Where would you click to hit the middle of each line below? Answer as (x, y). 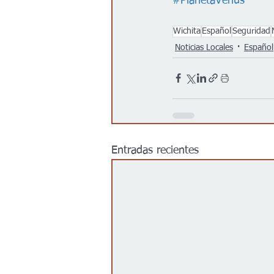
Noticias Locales (204, 48)
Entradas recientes (155, 150)
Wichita (187, 31)
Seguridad (251, 31)
